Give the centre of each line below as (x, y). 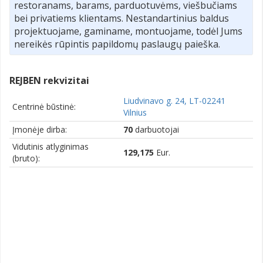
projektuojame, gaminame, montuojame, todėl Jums (128, 31)
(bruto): (26, 159)
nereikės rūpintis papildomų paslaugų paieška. (117, 44)
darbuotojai (156, 130)
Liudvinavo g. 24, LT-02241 (174, 101)
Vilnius (135, 113)
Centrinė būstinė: (44, 107)
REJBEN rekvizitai (49, 81)
